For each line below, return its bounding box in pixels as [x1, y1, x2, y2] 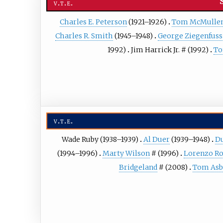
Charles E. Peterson [59, 17, 127, 26]
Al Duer [143, 135, 170, 144]
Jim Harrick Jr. [131, 45, 180, 54]
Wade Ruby [61, 135, 99, 144]
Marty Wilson [103, 149, 150, 158]
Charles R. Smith [55, 31, 113, 40]
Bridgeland [118, 163, 157, 172]
